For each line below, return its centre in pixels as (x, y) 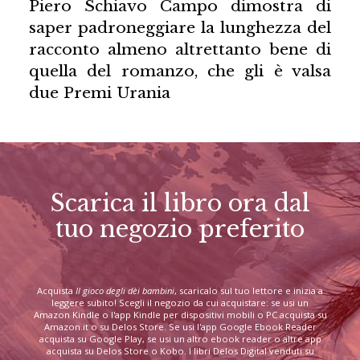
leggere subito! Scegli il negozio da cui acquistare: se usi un (180, 303)
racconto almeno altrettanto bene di (180, 49)
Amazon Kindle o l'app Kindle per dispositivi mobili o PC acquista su (180, 315)
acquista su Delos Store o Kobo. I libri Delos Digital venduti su (180, 351)
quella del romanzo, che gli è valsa (180, 70)
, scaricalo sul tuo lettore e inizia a (249, 291)
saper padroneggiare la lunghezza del (180, 27)
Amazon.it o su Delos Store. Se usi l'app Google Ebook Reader (180, 327)
